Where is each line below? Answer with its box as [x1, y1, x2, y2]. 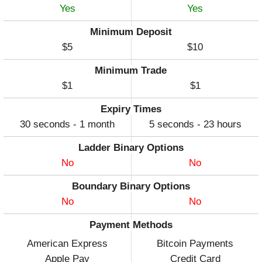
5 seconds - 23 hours [149, 119, 242, 130]
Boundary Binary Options [71, 181, 190, 192]
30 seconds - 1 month [20, 119, 115, 130]
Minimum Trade [95, 65, 167, 77]
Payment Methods [89, 219, 173, 231]
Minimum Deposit [89, 26, 172, 38]
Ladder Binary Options [78, 142, 184, 154]
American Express [27, 238, 108, 250]
